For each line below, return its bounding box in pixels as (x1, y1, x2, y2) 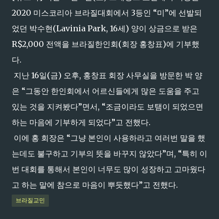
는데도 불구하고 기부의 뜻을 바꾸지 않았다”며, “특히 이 (12, 149, 207, 158)
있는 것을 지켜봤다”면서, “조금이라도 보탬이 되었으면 (12, 102, 203, 111)
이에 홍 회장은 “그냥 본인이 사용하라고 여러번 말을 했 (12, 133, 205, 143)
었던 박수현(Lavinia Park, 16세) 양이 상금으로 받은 (12, 23, 197, 33)
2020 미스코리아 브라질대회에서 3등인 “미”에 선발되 (12, 8, 202, 18)
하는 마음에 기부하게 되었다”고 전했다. (12, 117, 151, 127)
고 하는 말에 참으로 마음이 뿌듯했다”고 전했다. (12, 180, 178, 190)
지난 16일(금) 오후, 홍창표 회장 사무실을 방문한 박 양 (12, 70, 202, 80)
